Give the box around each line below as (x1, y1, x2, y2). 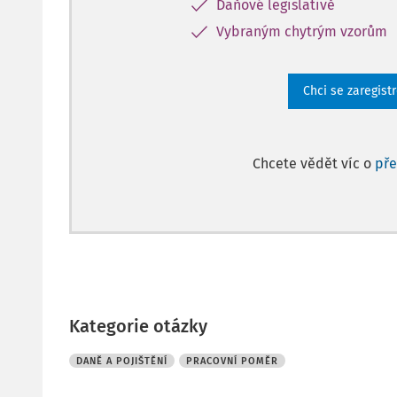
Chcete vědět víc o (253, 155, 375, 172)
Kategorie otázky (69, 315, 207, 337)
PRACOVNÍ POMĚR (186, 355, 278, 367)
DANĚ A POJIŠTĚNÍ (76, 355, 167, 367)
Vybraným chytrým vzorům (216, 23, 387, 40)
